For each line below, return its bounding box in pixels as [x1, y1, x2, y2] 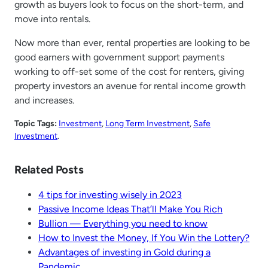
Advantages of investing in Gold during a [38, 246, 211, 258]
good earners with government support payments [14, 51, 224, 63]
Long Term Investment [105, 118, 190, 129]
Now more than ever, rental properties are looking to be [14, 36, 250, 48]
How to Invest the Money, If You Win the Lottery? [38, 232, 249, 244]
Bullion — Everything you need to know [38, 218, 208, 230]
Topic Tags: [14, 118, 57, 129]
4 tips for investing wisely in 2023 [38, 189, 182, 201]
